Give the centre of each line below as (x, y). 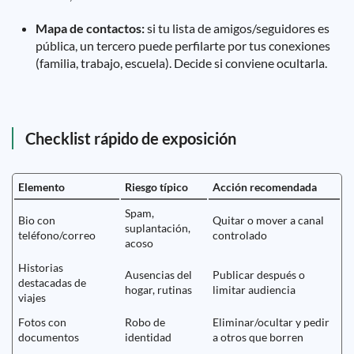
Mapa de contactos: (90, 28)
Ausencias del (158, 275)
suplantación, (158, 228)
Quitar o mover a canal (268, 220)
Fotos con (42, 322)
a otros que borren (258, 337)
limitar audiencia (254, 290)
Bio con (37, 220)
